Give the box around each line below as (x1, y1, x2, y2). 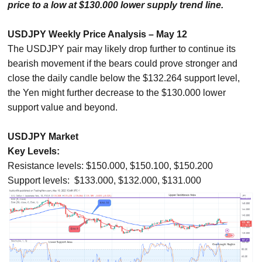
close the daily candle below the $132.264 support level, (8, 73, 240, 83)
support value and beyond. (8, 102, 118, 112)
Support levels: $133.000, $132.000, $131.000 (8, 175, 202, 185)
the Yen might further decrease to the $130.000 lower (8, 88, 226, 98)
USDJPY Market (8, 132, 79, 142)
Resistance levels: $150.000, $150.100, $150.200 (8, 161, 213, 171)
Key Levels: (8, 146, 60, 156)
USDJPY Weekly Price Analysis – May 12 (8, 29, 188, 39)
